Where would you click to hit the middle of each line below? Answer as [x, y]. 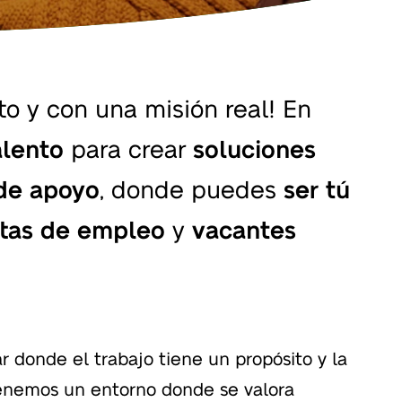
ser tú [317, 188]
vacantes [244, 228]
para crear [128, 148]
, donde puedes [192, 188]
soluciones [254, 148]
